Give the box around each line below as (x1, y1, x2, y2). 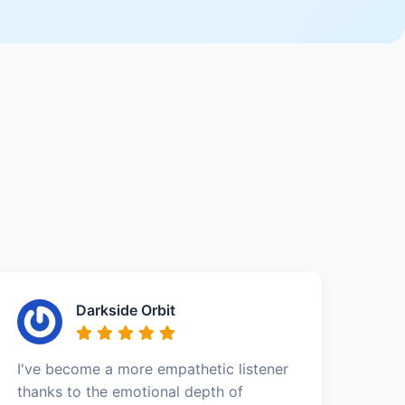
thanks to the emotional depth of (17, 381, 244, 400)
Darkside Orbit (76, 300, 176, 319)
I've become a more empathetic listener (17, 359, 289, 378)
